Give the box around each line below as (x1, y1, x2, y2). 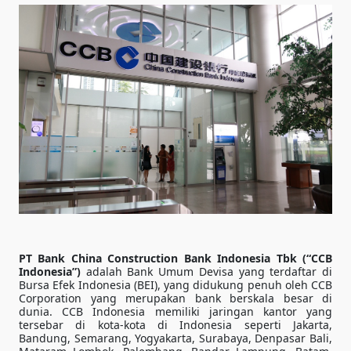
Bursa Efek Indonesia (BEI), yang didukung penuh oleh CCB (19, 277, 332, 292)
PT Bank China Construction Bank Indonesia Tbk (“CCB (19, 250, 332, 266)
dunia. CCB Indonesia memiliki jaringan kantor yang (19, 303, 332, 319)
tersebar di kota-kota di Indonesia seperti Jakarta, (19, 317, 332, 332)
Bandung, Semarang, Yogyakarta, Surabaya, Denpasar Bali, (19, 330, 332, 346)
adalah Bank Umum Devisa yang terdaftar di (81, 263, 332, 279)
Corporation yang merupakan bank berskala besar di (19, 290, 332, 306)
